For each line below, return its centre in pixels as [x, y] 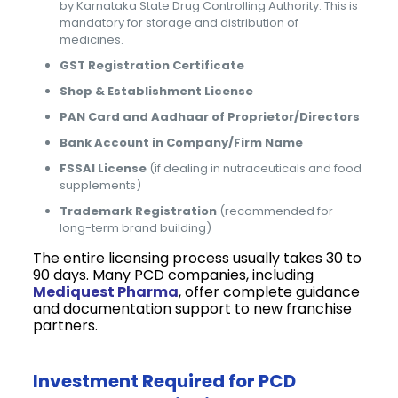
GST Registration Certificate [152, 65]
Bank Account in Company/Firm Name [182, 142]
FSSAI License [103, 168]
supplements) [101, 185]
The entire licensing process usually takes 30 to [198, 258]
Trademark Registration [139, 211]
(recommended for [275, 211]
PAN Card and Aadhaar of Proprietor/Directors [210, 116]
